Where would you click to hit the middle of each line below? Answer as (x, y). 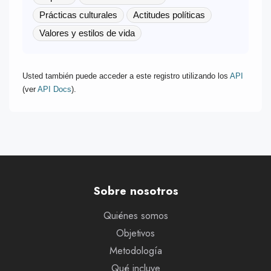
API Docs (54, 89)
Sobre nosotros (135, 191)
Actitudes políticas (169, 15)
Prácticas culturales (78, 15)
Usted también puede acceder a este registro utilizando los (126, 76)
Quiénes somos (135, 216)
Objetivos (135, 233)
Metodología (135, 251)
